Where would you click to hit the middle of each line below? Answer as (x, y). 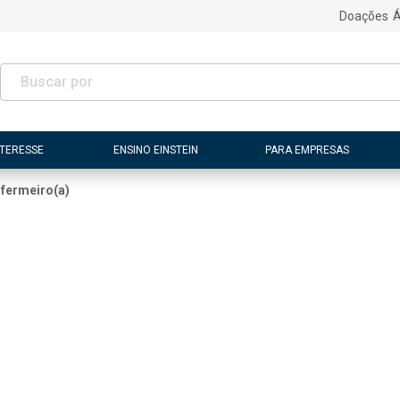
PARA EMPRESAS (307, 150)
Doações (363, 16)
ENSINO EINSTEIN (156, 150)
